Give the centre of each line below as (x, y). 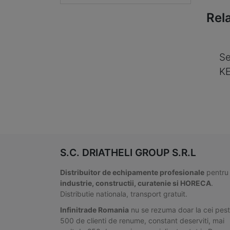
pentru (216, 172)
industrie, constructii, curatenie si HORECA (136, 183)
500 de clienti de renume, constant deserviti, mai (142, 221)
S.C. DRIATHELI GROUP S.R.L (128, 153)
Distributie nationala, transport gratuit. (124, 194)
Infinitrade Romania (94, 210)
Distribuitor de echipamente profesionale (132, 172)
